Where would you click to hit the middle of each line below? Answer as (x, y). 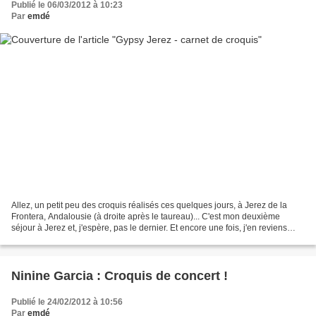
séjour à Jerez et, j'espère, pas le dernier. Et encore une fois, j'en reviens (149, 227)
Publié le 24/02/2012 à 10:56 (67, 302)
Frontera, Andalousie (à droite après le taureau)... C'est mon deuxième (146, 216)
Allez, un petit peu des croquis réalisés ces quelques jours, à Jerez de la (149, 205)
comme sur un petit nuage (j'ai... (72, 239)
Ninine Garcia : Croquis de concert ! (120, 275)
